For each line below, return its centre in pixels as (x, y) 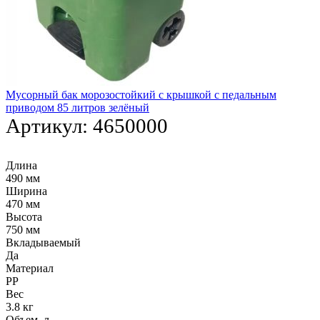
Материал (30, 269)
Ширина (26, 191)
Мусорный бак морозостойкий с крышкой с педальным (141, 95)
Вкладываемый (43, 243)
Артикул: (49, 126)
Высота (24, 217)
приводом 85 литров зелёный (77, 108)
